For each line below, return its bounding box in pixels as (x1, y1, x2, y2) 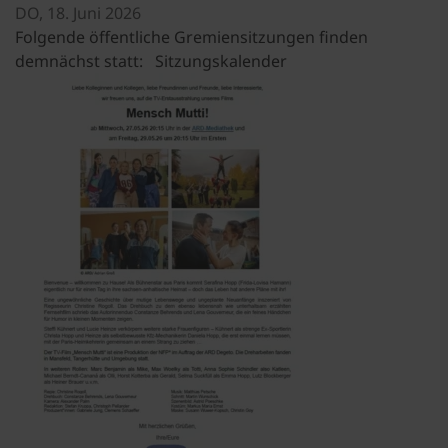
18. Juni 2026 (47, 2, 141, 25)
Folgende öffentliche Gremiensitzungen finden (15, 26, 368, 49)
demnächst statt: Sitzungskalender (15, 50, 287, 73)
